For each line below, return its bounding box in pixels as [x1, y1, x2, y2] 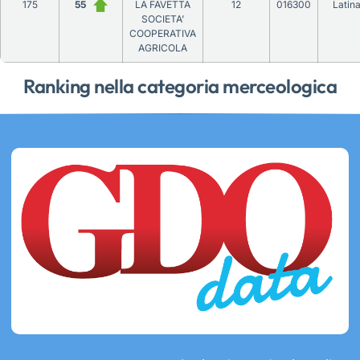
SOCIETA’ [141, 12, 184, 25]
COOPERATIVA [129, 27, 196, 39]
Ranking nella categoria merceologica [23, 73, 337, 98]
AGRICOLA [138, 41, 187, 54]
